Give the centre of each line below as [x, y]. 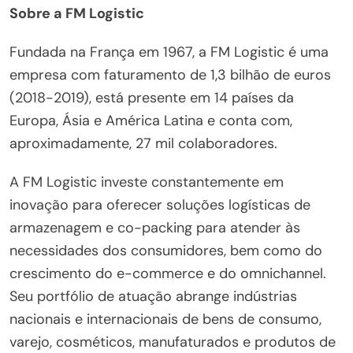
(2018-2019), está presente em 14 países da [152, 97]
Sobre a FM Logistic [77, 13]
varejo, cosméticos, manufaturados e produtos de [173, 342]
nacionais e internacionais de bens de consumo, [165, 319]
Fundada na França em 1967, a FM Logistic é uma [169, 52]
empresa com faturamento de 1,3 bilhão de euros [170, 74]
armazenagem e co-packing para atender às [155, 227]
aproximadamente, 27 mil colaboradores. [143, 143]
